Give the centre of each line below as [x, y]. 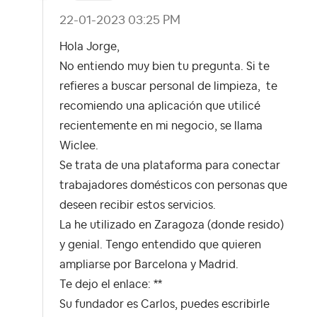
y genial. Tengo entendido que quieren [160, 245]
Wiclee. [79, 146]
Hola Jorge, [91, 47]
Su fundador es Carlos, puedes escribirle [165, 305]
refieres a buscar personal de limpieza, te [168, 87]
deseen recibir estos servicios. [138, 206]
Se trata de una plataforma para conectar [170, 166]
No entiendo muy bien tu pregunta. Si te [165, 67]
